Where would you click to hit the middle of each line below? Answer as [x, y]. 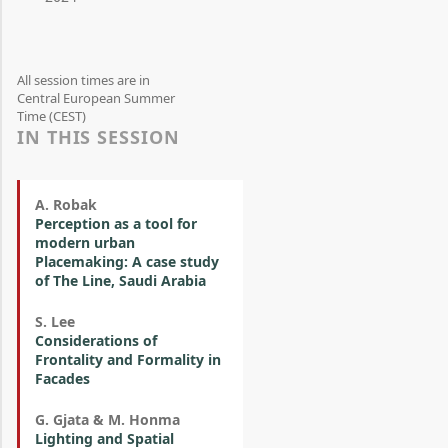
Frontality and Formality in [128, 359]
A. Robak [66, 204]
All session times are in [83, 80]
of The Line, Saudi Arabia [120, 280]
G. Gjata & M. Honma [107, 419]
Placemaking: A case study [127, 261]
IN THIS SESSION [98, 137]
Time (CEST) [51, 116]
